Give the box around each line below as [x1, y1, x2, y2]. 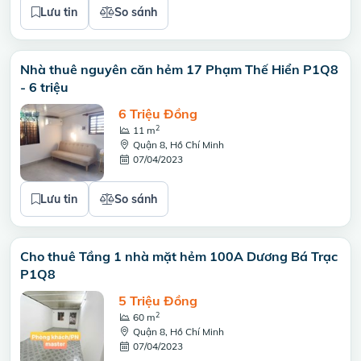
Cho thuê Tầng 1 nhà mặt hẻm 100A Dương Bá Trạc [20, 248, 338, 264]
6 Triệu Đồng [118, 106, 197, 122]
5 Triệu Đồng [118, 293, 197, 309]
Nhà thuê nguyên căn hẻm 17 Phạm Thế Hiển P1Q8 [20, 61, 338, 77]
